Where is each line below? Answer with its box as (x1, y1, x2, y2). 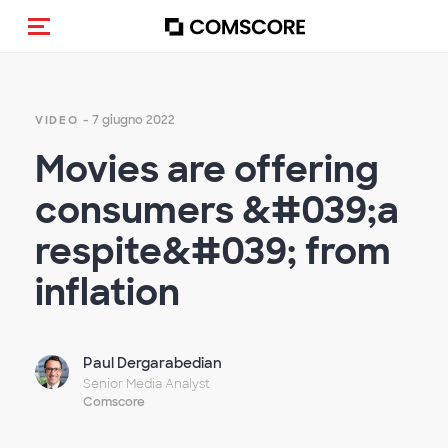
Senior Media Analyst (83, 375, 211, 392)
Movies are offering (35, 146, 379, 193)
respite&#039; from (35, 228, 391, 275)
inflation (35, 269, 180, 316)
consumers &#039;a (35, 187, 399, 234)
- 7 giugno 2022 (82, 112, 175, 128)
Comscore (83, 393, 146, 410)
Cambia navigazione (39, 31, 219, 55)
